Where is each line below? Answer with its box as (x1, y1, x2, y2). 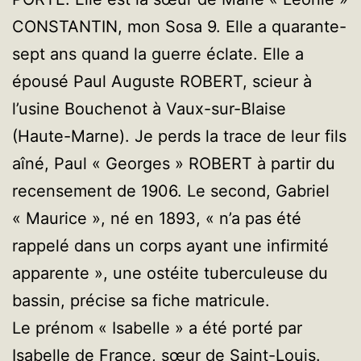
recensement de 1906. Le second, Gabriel (12, 180, 330, 201)
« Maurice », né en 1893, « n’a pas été (12, 208, 301, 228)
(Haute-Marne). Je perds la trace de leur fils (12, 126, 346, 146)
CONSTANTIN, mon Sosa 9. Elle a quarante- (12, 16, 346, 36)
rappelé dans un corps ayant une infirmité (12, 235, 329, 255)
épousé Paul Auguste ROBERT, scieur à (12, 71, 312, 91)
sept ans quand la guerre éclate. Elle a (12, 44, 304, 64)
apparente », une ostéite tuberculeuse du (12, 263, 328, 283)
